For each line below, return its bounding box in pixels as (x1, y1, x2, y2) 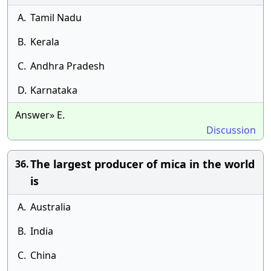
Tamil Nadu (30, 11, 82, 24)
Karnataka (30, 83, 77, 97)
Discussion (206, 123, 256, 137)
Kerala (30, 35, 59, 48)
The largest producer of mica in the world (30, 157, 255, 171)
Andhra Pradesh (30, 59, 105, 73)
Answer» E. (15, 108, 65, 122)
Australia (30, 200, 71, 214)
